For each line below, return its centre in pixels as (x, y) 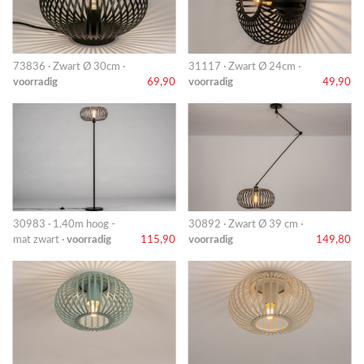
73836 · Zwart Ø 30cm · (69, 66)
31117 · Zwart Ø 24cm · (245, 66)
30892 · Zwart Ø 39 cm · (246, 224)
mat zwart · (40, 239)
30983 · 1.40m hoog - (64, 224)
